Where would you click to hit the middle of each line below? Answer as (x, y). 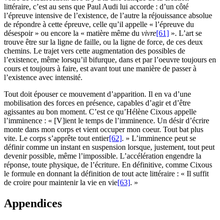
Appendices (33, 204)
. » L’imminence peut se (159, 138)
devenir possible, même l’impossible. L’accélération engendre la (103, 156)
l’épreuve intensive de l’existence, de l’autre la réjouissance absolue (108, 16)
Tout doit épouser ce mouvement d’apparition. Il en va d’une (97, 94)
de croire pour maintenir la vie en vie (61, 183)
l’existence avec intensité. (43, 78)
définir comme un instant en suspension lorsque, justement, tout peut (109, 147)
